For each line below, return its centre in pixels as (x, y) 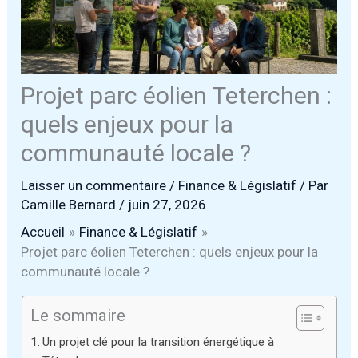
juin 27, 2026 (167, 205)
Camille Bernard (70, 205)
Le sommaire (78, 316)
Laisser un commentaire (94, 186)
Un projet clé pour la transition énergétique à (158, 342)
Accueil (43, 232)
